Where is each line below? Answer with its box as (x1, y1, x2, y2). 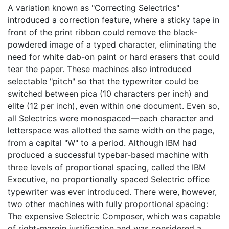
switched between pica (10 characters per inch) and (8, 88, 209, 99)
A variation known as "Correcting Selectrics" (8, 3, 179, 13)
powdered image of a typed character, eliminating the (8, 39, 216, 50)
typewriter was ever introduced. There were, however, (8, 187, 217, 197)
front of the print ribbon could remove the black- (8, 27, 197, 38)
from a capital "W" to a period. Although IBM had (8, 138, 197, 148)
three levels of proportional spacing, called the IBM (8, 162, 206, 173)
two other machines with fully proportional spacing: (8, 199, 208, 210)
